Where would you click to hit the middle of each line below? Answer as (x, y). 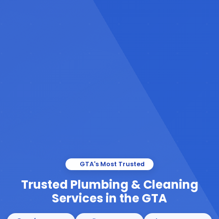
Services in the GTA (109, 198)
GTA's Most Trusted (111, 164)
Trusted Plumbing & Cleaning (109, 184)
